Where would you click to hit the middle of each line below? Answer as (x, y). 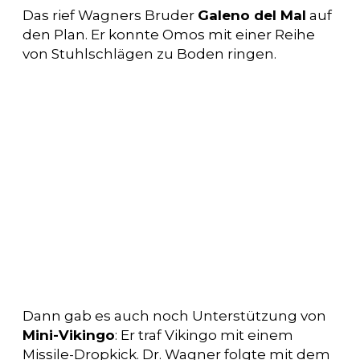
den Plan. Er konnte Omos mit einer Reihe (169, 35)
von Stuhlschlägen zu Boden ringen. (149, 54)
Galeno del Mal (252, 16)
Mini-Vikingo (69, 335)
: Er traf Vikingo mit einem (204, 335)
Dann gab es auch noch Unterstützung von (174, 316)
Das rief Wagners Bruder (110, 16)
